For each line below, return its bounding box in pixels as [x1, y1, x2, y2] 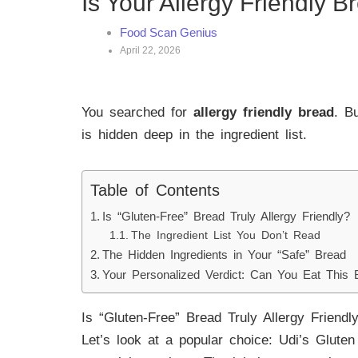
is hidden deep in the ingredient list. [82, 126, 307, 142]
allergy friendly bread [193, 104, 334, 120]
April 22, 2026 [120, 45, 181, 56]
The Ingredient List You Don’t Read [130, 229, 320, 241]
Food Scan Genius [120, 26, 217, 39]
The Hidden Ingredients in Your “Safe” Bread [102, 247, 347, 261]
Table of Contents [90, 181, 220, 199]
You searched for [82, 104, 193, 120]
